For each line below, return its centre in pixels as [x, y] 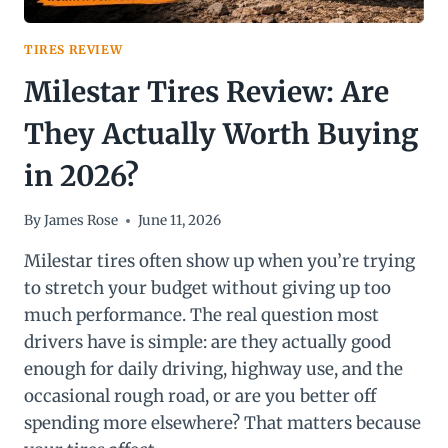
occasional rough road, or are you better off [200, 396]
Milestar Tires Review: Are [206, 91]
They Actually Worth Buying [221, 133]
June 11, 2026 [180, 221]
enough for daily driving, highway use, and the [213, 369]
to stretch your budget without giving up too [207, 288]
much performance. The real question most [201, 315]
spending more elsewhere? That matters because [222, 423]
